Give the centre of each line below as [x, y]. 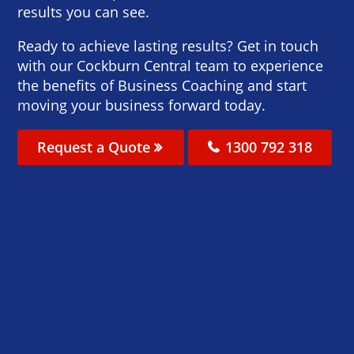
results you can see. [84, 11]
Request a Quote [96, 147]
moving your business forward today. [142, 105]
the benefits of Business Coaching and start [162, 85]
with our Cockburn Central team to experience [171, 65]
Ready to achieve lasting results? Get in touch [168, 45]
